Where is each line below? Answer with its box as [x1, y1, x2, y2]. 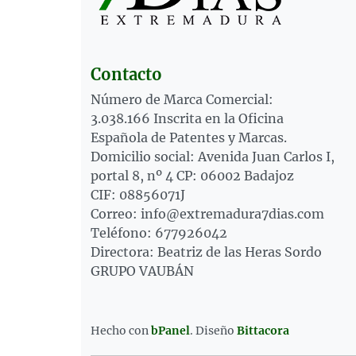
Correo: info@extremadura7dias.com [91, 206, 324, 222]
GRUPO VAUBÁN [91, 263, 194, 279]
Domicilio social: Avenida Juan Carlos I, [91, 149, 335, 164]
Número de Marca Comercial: [91, 91, 273, 107]
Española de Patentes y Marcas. [91, 130, 287, 145]
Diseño [195, 323, 237, 338]
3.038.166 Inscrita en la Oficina [91, 110, 284, 126]
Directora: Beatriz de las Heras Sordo [91, 244, 322, 260]
